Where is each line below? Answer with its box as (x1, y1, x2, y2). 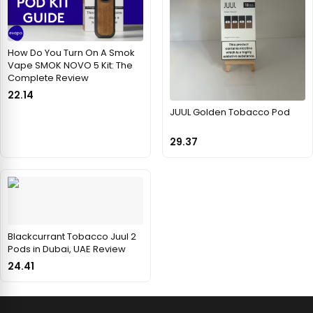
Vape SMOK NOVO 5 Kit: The (8, 59, 133, 73)
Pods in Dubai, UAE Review (8, 242, 126, 256)
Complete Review (8, 71, 89, 85)
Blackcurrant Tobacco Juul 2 (8, 230, 136, 244)
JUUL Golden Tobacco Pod (170, 105, 290, 119)
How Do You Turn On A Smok (8, 46, 135, 60)
